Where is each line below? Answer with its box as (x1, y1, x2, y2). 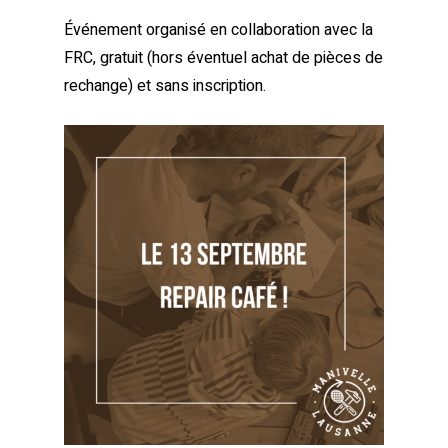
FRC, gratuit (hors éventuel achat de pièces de (64, 46, 383, 71)
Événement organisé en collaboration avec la (64, 18, 373, 43)
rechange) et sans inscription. (64, 74, 266, 99)
